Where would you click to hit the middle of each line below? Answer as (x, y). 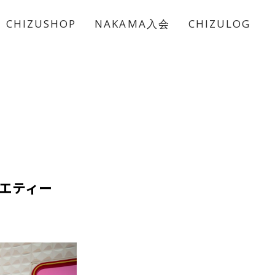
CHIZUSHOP (41, 24)
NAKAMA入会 (132, 24)
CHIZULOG (219, 24)
